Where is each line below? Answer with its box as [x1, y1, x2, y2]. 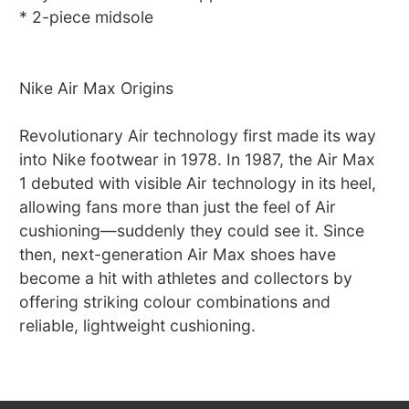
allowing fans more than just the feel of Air [19, 197, 337, 217]
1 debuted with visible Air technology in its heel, [19, 173, 377, 194]
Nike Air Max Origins [19, 79, 174, 99]
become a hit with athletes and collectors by [19, 268, 353, 288]
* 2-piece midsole [19, 7, 154, 27]
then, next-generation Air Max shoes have [19, 245, 337, 265]
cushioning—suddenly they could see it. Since [19, 221, 365, 241]
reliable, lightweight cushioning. [19, 316, 257, 336]
